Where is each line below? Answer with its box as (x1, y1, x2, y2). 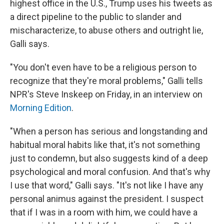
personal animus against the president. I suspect (10, 193, 203, 204)
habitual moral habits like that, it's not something (10, 139, 200, 150)
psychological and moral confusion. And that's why (10, 166, 210, 177)
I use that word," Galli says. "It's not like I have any (10, 179, 203, 190)
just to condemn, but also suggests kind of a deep (10, 152, 208, 163)
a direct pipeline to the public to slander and (10, 11, 181, 22)
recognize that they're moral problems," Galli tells (10, 75, 203, 86)
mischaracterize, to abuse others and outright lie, (10, 24, 203, 35)
